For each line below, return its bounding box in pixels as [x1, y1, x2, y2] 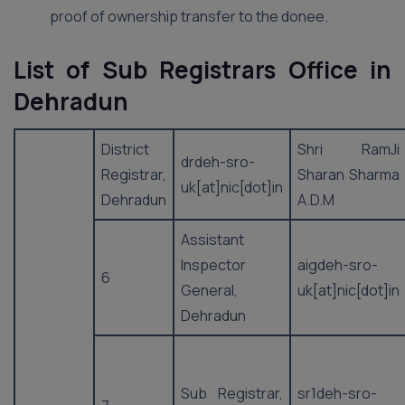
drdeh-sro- [181, 152, 255, 172]
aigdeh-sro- [297, 255, 378, 275]
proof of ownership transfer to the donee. [50, 6, 328, 26]
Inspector [181, 255, 246, 275]
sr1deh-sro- [297, 383, 377, 403]
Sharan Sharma [297, 165, 400, 184]
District [101, 139, 149, 159]
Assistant [181, 230, 244, 250]
